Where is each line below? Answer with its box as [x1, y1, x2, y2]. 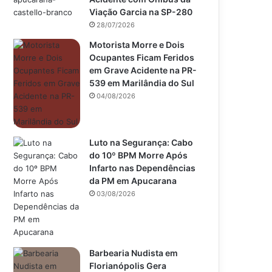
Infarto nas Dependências [89, 162, 196, 173]
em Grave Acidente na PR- [89, 64, 197, 75]
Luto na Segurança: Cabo [89, 137, 194, 148]
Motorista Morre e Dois [89, 39, 185, 50]
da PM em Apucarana [89, 175, 177, 186]
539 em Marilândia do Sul [89, 77, 195, 88]
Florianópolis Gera [89, 260, 167, 271]
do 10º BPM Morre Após [89, 149, 188, 160]
